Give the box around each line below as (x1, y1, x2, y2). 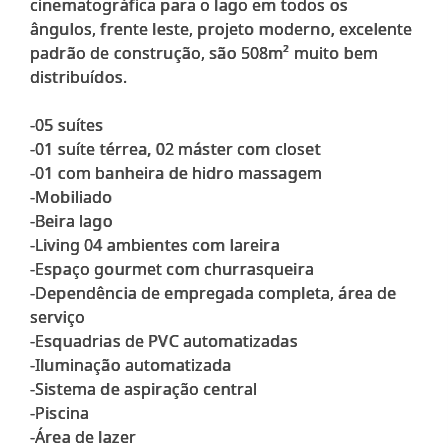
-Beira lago (30, 209, 113, 232)
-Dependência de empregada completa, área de (30, 281, 397, 304)
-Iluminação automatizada (30, 353, 232, 376)
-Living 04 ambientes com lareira (30, 233, 280, 256)
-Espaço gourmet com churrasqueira (30, 257, 314, 280)
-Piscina (30, 401, 90, 424)
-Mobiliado (30, 185, 113, 208)
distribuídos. (30, 65, 127, 88)
